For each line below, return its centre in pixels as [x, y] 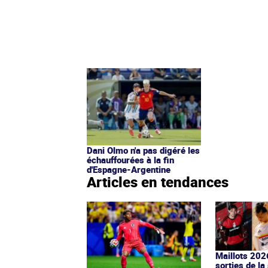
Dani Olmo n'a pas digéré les [143, 150]
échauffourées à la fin [130, 160]
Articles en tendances [158, 182]
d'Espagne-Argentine [129, 170]
